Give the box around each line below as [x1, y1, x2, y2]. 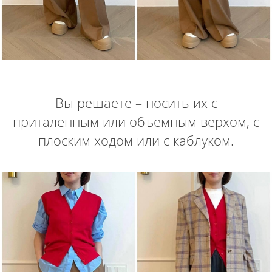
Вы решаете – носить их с [55, 93, 217, 112]
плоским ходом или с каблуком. [38, 131, 234, 149]
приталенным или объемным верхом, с [13, 112, 259, 131]
